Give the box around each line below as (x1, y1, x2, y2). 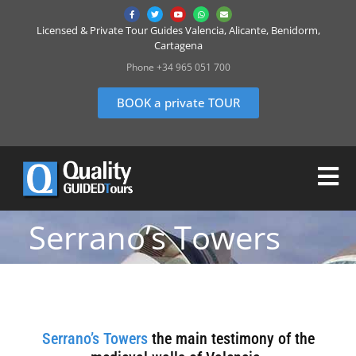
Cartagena (153, 38, 203, 52)
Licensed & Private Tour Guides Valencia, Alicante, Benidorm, (36, 23, 320, 37)
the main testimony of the (147, 328, 315, 348)
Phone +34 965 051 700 (126, 60, 230, 75)
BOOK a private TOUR (116, 94, 240, 110)
